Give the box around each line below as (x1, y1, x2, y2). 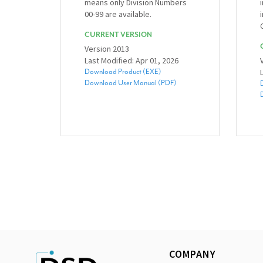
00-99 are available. (85, 8, 151, 19)
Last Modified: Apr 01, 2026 (85, 55, 178, 66)
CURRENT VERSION (85, 29, 152, 39)
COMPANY (168, 247, 216, 261)
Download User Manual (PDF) (85, 77, 177, 87)
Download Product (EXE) (85, 66, 161, 76)
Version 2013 (85, 43, 129, 54)
